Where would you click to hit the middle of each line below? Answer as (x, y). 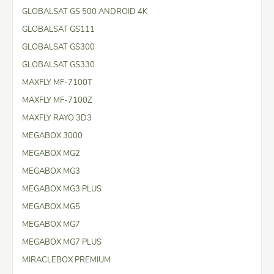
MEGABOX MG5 (51, 206)
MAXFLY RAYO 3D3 (57, 118)
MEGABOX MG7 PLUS (62, 242)
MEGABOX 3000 (52, 135)
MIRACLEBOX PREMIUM (66, 260)
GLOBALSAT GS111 (58, 29)
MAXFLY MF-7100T (57, 82)
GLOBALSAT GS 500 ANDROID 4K (85, 11)
